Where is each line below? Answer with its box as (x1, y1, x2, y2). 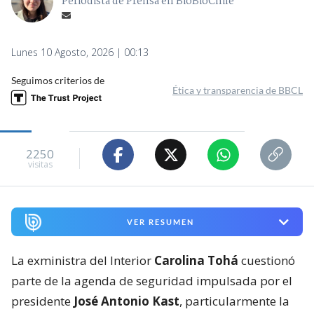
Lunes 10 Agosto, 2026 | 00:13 (11, 46, 149, 60)
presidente (11, 292, 74, 309)
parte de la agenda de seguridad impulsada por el (11, 272, 292, 289)
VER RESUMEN (126, 217, 194, 227)
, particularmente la (179, 292, 289, 309)
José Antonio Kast (74, 292, 179, 309)
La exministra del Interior (11, 252, 154, 268)
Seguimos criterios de (11, 74, 104, 87)
